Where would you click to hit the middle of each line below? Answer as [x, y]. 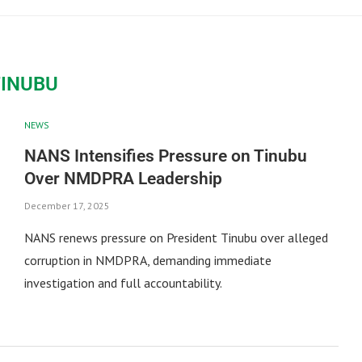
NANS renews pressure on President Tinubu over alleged [176, 237]
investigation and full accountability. [123, 282]
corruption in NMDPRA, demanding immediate [147, 260]
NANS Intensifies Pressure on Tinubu [165, 156]
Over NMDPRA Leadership [123, 178]
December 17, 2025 [67, 205]
